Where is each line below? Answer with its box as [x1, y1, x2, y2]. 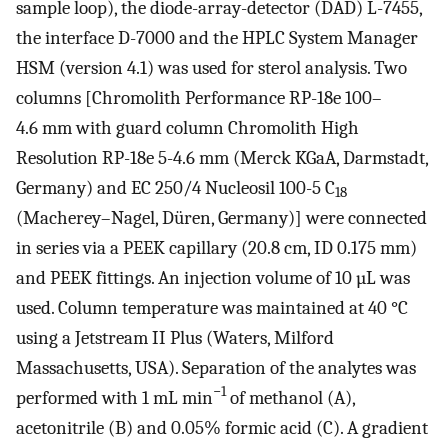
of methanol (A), [226, 386, 355, 409]
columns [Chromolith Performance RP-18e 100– [16, 86, 382, 109]
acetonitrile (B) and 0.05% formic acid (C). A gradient [16, 416, 428, 439]
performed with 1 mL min [16, 386, 213, 409]
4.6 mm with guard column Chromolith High [16, 116, 359, 139]
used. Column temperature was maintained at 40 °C [16, 296, 408, 319]
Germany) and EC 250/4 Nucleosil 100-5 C [16, 176, 335, 199]
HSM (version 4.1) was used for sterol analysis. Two [16, 56, 407, 79]
